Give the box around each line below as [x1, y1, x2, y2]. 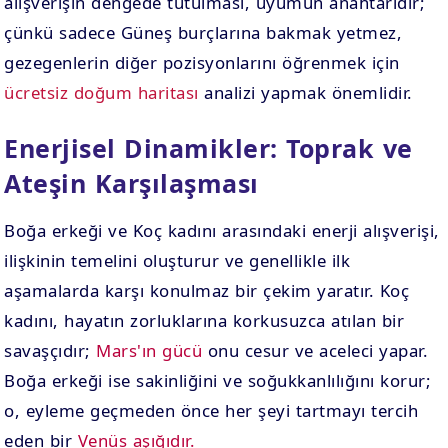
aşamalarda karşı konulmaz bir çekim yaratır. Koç [4, 279, 410, 302]
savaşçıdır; [4, 339, 97, 362]
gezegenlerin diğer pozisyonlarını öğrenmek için [4, 51, 400, 74]
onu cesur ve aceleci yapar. [202, 339, 429, 362]
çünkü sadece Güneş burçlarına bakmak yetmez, [4, 21, 403, 44]
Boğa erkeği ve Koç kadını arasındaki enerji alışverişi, [4, 219, 440, 242]
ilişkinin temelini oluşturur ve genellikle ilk [4, 249, 351, 272]
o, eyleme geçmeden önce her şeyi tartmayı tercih [4, 399, 419, 422]
